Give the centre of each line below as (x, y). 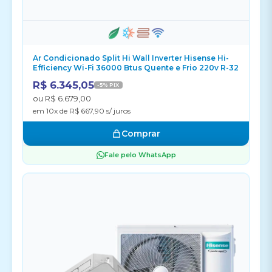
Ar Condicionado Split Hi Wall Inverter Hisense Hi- (131, 58)
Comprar (141, 134)
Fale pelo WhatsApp (140, 155)
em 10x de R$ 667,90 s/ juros (82, 111)
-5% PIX (108, 85)
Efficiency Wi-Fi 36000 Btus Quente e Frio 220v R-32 (136, 68)
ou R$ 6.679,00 (62, 98)
